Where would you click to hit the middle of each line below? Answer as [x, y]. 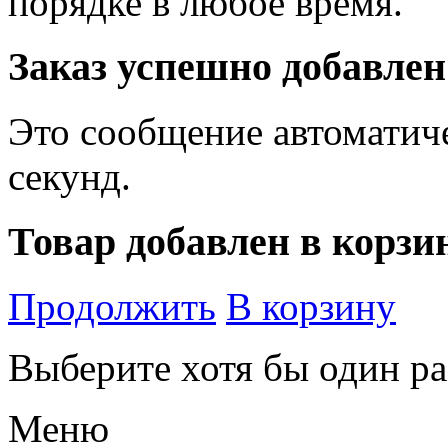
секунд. [69, 177]
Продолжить [112, 306]
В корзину [311, 306]
